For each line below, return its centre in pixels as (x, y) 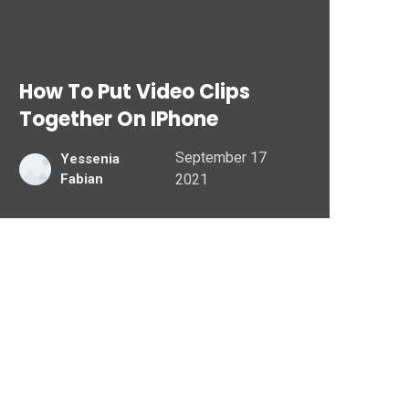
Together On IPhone (118, 119)
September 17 (221, 157)
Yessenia (89, 159)
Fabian (81, 179)
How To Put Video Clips (134, 92)
